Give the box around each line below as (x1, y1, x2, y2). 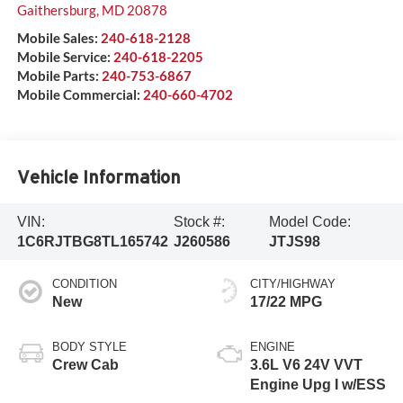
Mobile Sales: (16, 30, 98, 47)
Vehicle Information (16, 166, 181, 187)
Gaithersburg (16, 2, 96, 19)
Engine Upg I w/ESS (250, 377, 386, 393)
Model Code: (269, 213, 352, 229)
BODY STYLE (51, 340, 127, 354)
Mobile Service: (16, 49, 111, 66)
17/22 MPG (250, 294, 322, 310)
